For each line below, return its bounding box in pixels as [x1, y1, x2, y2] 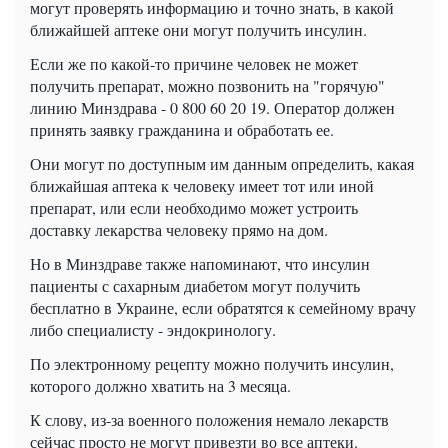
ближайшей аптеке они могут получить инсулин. [30, 18, 367, 40]
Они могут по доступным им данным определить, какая [30, 152, 414, 174]
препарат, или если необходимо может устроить [30, 196, 358, 218]
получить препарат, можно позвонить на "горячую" [30, 74, 385, 96]
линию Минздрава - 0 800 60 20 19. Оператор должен [30, 96, 395, 118]
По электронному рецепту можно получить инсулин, [30, 352, 394, 374]
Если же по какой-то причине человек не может [30, 52, 358, 74]
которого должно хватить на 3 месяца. [30, 374, 291, 396]
